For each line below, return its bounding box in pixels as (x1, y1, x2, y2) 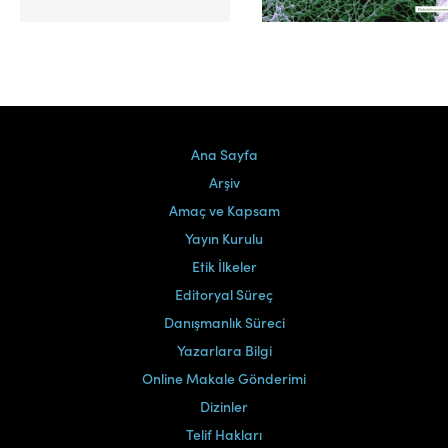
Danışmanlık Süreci (163, 312, 285, 333)
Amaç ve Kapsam (168, 200, 280, 221)
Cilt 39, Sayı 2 (319, 10, 415, 33)
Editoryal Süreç (175, 284, 273, 305)
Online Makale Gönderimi (142, 368, 306, 389)
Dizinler (200, 396, 248, 417)
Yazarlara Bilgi (176, 340, 272, 361)
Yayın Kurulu (185, 228, 263, 249)
